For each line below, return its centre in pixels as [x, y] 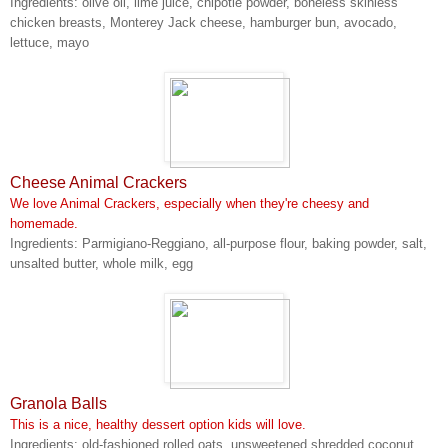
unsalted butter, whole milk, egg [101, 263]
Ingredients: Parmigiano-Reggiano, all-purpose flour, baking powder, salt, [218, 243]
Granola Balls [58, 403]
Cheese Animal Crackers [98, 182]
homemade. [44, 223]
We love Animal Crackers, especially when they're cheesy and [189, 203]
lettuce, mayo [49, 42]
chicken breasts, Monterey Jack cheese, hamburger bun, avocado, [203, 22]
